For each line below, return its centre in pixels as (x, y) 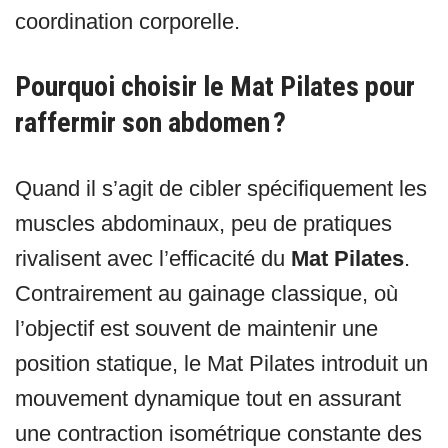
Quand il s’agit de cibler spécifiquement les (221, 189)
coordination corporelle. (127, 22)
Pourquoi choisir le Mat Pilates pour (215, 87)
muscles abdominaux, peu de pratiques (203, 224)
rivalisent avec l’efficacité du (153, 259)
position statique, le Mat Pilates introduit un (221, 364)
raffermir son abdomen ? (150, 123)
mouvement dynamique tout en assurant (208, 399)
